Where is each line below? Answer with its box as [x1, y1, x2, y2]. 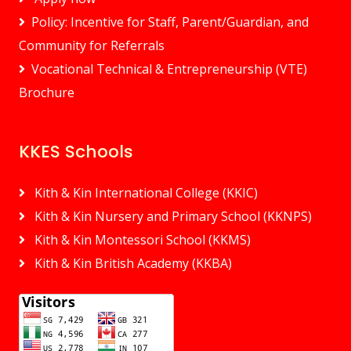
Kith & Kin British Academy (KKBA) [31, 255, 232, 272]
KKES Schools [19, 139, 133, 164]
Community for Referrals [19, 37, 165, 54]
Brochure [19, 84, 74, 101]
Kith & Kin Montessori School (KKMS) [31, 231, 251, 248]
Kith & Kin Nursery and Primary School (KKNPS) [31, 208, 312, 225]
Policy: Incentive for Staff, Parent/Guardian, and [31, 13, 309, 31]
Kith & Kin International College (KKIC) [31, 184, 258, 201]
